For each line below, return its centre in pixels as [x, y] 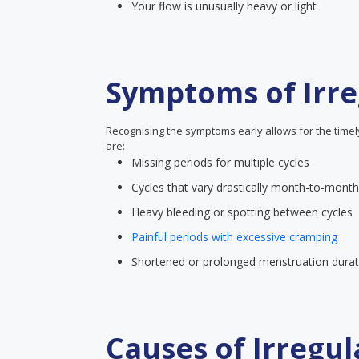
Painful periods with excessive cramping [234, 237]
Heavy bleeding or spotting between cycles [242, 212]
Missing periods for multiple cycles [220, 162]
